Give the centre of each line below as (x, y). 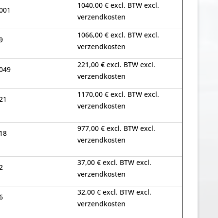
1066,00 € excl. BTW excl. (118, 35)
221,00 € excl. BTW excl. (116, 64)
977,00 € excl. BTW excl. (116, 128)
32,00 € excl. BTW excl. (114, 192)
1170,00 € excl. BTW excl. (118, 94)
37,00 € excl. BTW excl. (114, 162)
